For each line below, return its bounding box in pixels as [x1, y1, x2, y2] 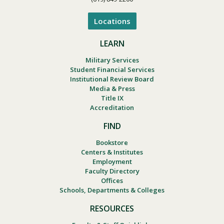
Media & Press [89, 83, 135, 93]
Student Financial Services [69, 64, 154, 74]
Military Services [85, 55, 139, 64]
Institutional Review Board [70, 74, 154, 83]
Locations [93, 15, 130, 26]
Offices [101, 175, 123, 185]
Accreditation [90, 102, 134, 112]
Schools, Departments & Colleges [59, 185, 164, 194]
